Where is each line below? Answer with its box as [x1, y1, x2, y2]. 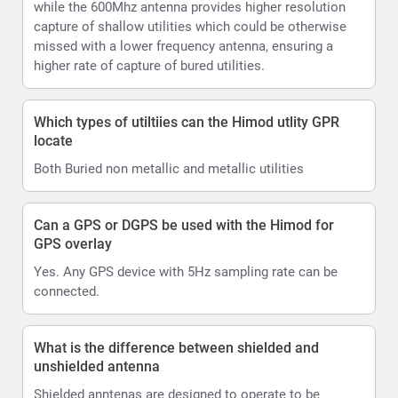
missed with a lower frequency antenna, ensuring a [34, 37, 333, 54]
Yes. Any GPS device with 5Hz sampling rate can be [34, 263, 338, 280]
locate [34, 131, 73, 149]
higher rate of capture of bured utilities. [34, 57, 265, 74]
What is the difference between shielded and [34, 338, 319, 356]
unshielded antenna [34, 357, 160, 375]
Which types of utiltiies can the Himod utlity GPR [34, 113, 339, 131]
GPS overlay [34, 235, 112, 252]
